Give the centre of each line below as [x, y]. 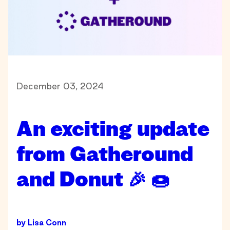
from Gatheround [105, 155]
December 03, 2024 [60, 86]
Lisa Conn [47, 222]
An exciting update [113, 129]
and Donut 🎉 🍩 [93, 180]
